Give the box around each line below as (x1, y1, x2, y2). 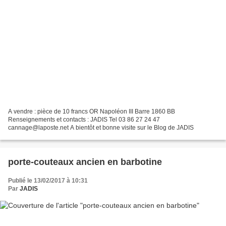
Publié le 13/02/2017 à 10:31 (8, 177, 88, 185)
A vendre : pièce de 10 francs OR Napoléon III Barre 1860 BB (8, 108, 175, 116)
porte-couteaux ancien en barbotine (8, 157, 162, 167)
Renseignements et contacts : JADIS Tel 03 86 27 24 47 (8, 116, 160, 124)
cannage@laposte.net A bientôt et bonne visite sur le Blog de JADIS (8, 124, 194, 132)
